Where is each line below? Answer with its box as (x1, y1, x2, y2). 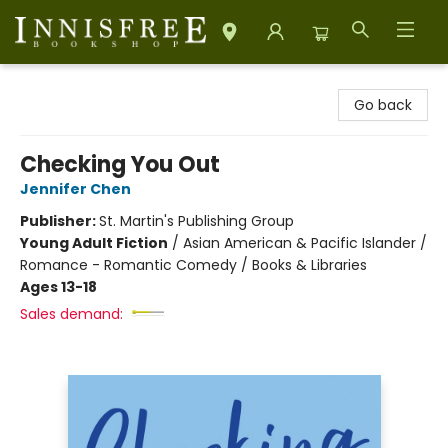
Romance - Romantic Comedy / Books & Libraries (20, 255, 367, 275)
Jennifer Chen (20, 179, 131, 199)
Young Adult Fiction (20, 233, 168, 253)
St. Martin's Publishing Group (99, 211, 294, 231)
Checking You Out (20, 149, 220, 180)
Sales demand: (20, 304, 123, 324)
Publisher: (20, 211, 99, 231)
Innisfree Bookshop (15, 73, 146, 93)
